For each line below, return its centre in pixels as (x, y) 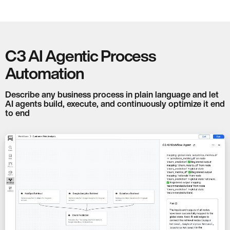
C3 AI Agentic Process (81, 55)
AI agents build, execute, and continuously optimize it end (115, 103)
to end (17, 113)
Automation (45, 73)
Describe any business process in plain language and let (112, 94)
